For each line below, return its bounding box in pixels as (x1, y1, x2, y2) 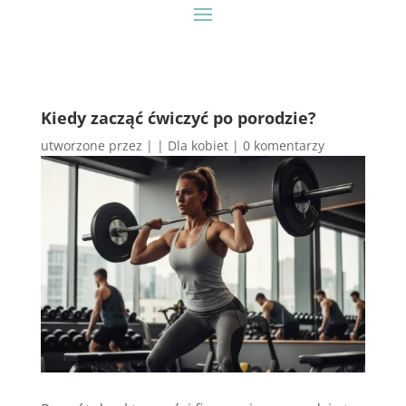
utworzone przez (40, 137, 146, 154)
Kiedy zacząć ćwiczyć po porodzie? (40, 107, 316, 129)
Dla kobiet (167, 137, 228, 154)
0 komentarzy (242, 137, 324, 154)
